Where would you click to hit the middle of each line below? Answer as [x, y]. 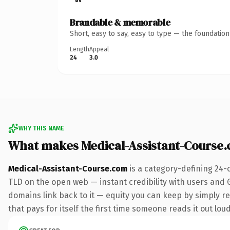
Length [80, 49]
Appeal [99, 49]
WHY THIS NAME [41, 128]
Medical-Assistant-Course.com [68, 168]
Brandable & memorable [120, 22]
